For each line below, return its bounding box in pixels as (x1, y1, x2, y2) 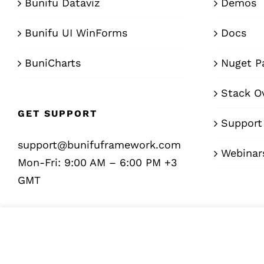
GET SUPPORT (18, 108, 97, 120)
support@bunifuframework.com (18, 138, 181, 151)
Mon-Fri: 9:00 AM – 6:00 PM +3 (18, 156, 177, 169)
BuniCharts (25, 57, 81, 70)
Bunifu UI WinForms (25, 27, 127, 39)
